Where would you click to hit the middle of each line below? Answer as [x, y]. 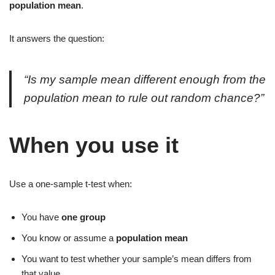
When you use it [94, 145]
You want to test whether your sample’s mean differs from [137, 258]
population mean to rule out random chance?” [144, 98]
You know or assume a [69, 238]
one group [83, 217]
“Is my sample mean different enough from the [145, 79]
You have [41, 217]
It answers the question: [57, 38]
